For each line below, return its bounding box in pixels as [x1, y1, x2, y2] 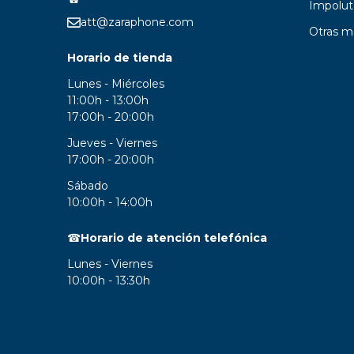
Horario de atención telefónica [81, 230, 267, 245]
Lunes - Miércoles [67, 76, 168, 91]
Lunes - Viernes [67, 256, 153, 271]
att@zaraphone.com [80, 14, 194, 29]
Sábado [67, 178, 108, 193]
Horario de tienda [67, 50, 172, 65]
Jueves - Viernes [67, 135, 160, 150]
